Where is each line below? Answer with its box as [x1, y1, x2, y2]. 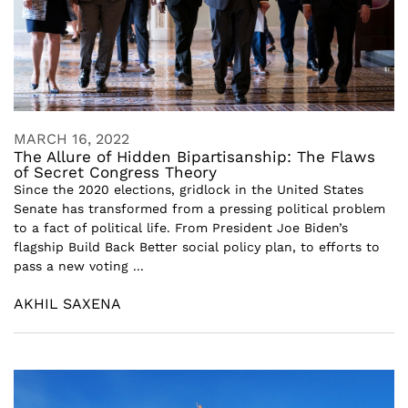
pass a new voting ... [14, 258, 144, 273]
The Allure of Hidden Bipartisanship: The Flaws [14, 147, 375, 166]
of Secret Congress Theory [14, 162, 217, 181]
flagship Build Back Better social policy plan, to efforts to [14, 239, 380, 254]
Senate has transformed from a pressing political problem [14, 200, 385, 216]
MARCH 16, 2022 [14, 129, 129, 148]
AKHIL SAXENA [14, 294, 121, 312]
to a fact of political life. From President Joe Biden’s [14, 219, 348, 235]
